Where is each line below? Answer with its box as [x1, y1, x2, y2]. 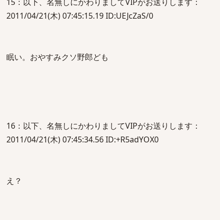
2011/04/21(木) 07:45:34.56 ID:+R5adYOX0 [6, 134, 159, 145]
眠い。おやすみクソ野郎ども [6, 52, 109, 62]
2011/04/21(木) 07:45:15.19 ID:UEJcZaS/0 [6, 10, 153, 21]
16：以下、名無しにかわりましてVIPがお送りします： [6, 120, 200, 131]
